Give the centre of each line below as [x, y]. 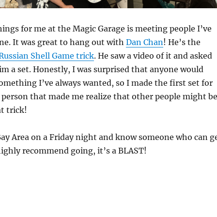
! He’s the [182, 42]
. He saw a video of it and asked [153, 56]
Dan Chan [144, 42]
